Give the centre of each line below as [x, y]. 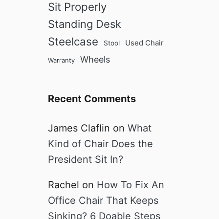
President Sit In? [86, 160]
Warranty [61, 61]
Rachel [64, 185]
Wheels [95, 60]
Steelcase [73, 42]
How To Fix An [131, 185]
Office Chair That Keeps [103, 201]
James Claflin [79, 128]
